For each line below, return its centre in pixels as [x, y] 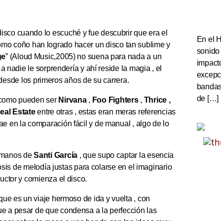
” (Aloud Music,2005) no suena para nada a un [84, 57]
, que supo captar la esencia [126, 155]
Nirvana [73, 100]
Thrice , [157, 100]
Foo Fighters [115, 100]
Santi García [55, 155]
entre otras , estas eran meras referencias [106, 112]
